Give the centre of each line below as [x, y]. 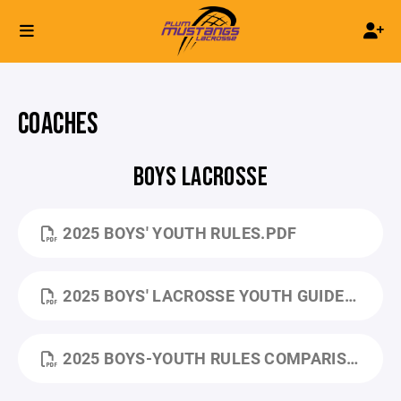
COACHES [58, 124]
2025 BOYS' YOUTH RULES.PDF [180, 233]
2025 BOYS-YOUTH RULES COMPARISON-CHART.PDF [205, 358]
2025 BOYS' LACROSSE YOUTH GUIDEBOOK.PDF [204, 295]
